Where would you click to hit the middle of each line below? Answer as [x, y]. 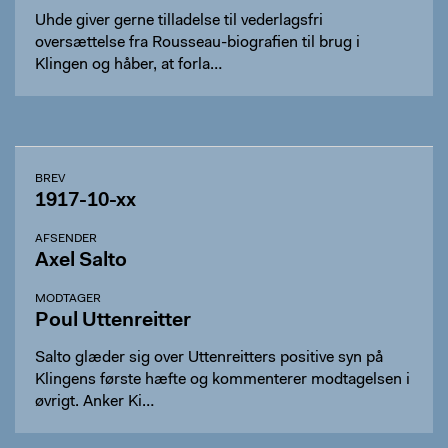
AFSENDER [66, 239]
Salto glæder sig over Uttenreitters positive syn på [209, 358]
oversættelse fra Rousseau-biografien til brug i [197, 43]
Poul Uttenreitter [113, 321]
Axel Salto [81, 261]
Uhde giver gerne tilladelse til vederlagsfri [179, 21]
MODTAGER [68, 299]
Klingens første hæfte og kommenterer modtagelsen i [222, 380]
